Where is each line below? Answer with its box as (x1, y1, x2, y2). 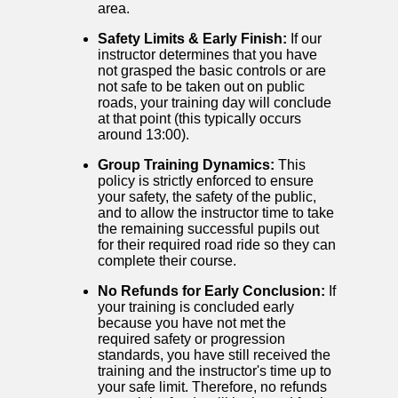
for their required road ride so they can (98, 237, 336, 253)
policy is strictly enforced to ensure (98, 173, 314, 189)
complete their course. (98, 253, 236, 269)
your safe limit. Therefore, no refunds (98, 379, 327, 395)
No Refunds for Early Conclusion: (98, 283, 325, 299)
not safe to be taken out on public (98, 79, 305, 95)
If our (287, 31, 322, 47)
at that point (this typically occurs (98, 111, 301, 127)
